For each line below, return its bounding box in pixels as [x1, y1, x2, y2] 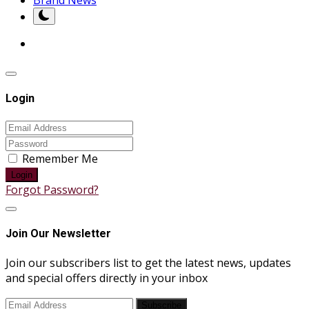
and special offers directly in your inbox [6, 270, 208, 286]
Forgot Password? [6, 182, 99, 198]
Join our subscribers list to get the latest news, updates [6, 255, 291, 270]
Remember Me [22, 151, 98, 167]
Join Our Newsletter [6, 227, 111, 241]
